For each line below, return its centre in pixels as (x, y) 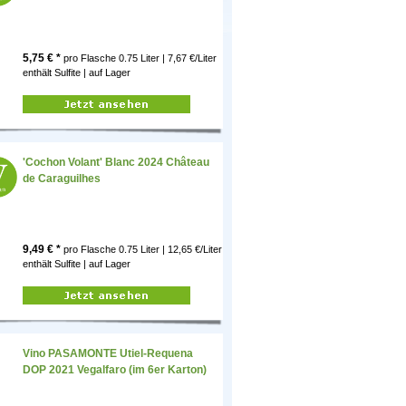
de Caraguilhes (62, 179)
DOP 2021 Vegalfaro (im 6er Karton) (115, 370)
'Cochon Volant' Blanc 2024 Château (116, 163)
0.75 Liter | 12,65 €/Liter (170, 250)
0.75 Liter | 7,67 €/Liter (168, 58)
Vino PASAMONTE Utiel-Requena (108, 354)
